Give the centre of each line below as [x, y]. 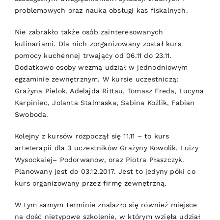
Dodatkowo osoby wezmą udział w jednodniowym [101, 67]
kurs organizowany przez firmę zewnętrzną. [91, 183]
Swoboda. [31, 114]
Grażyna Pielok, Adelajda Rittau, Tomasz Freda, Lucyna [109, 91]
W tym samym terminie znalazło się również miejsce [106, 205]
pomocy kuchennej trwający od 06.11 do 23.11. [93, 55]
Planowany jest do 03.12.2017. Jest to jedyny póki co [105, 171]
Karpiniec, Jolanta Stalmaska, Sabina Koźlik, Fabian [105, 103]
